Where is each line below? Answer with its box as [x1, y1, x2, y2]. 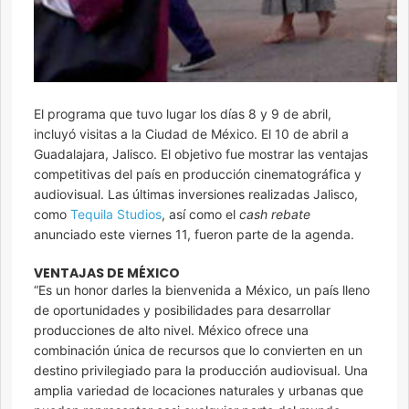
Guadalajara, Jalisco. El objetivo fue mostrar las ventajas [34, 146, 368, 163]
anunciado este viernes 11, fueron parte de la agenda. [34, 226, 354, 243]
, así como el [162, 206, 239, 223]
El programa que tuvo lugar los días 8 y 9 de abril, [34, 106, 331, 122]
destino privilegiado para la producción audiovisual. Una [34, 362, 368, 379]
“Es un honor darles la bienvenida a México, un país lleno [34, 282, 370, 299]
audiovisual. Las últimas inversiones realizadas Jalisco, [34, 186, 358, 203]
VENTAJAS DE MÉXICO [34, 264, 180, 283]
